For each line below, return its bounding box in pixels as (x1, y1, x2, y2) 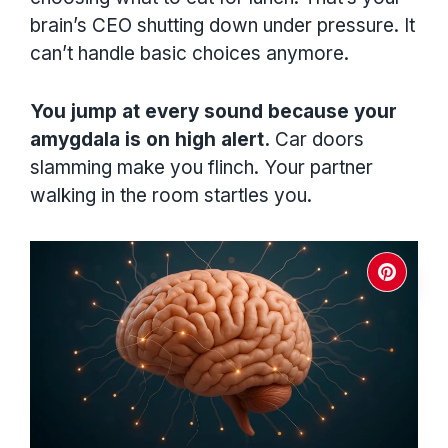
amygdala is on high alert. (30, 128, 270, 152)
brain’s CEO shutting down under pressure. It (30, 13, 415, 37)
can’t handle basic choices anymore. (30, 41, 349, 65)
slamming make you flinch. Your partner (30, 156, 373, 180)
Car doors (270, 128, 364, 152)
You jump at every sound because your (30, 100, 397, 124)
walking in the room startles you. (30, 184, 312, 208)
